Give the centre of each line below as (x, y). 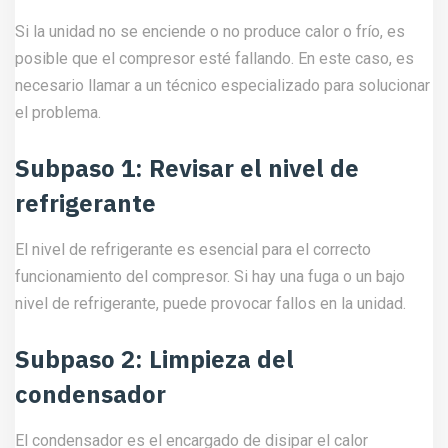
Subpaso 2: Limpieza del (154, 359)
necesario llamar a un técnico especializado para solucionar (222, 85)
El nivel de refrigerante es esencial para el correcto (193, 249)
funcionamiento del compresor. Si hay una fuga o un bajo (210, 276)
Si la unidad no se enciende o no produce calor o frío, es (210, 31)
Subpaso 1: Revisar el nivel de (187, 168)
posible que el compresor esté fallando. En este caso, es (214, 58)
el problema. (58, 112)
